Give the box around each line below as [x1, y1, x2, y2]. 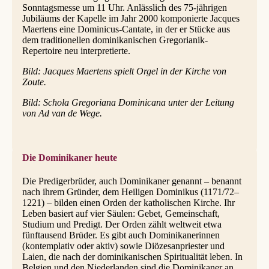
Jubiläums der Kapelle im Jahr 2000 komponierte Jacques [22, 13, 240, 23]
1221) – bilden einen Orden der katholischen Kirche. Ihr [22, 198, 235, 208]
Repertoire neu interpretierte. [22, 45, 130, 56]
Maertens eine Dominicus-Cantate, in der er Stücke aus [22, 23, 230, 34]
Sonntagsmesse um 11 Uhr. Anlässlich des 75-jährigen [22, 2, 227, 13]
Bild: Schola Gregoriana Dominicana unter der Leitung [22, 97, 234, 107]
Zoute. [22, 76, 46, 87]
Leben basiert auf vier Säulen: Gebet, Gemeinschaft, [22, 208, 220, 219]
